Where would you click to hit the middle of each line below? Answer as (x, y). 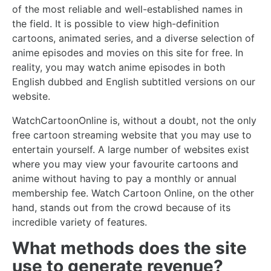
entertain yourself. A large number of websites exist (131, 149)
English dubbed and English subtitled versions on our (134, 82)
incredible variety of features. (80, 222)
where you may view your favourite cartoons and (125, 164)
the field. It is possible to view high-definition (116, 24)
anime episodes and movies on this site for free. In (128, 53)
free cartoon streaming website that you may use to (132, 135)
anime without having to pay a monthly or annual (124, 178)
